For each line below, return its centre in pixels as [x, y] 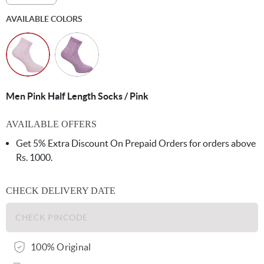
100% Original [61, 247]
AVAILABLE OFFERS [51, 124]
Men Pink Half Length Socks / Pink [77, 96]
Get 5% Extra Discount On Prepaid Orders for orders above [136, 143]
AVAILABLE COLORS [44, 19]
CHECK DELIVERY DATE [61, 191]
